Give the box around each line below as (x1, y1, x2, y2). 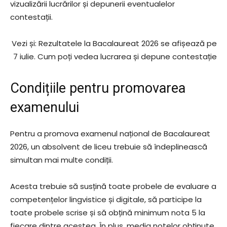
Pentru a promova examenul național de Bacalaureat (10, 128, 210, 139)
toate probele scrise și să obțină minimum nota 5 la (10, 207, 205, 218)
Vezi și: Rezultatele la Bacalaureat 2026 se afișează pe (12, 38, 217, 49)
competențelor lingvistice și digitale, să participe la (10, 194, 202, 205)
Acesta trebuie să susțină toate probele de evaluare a (10, 181, 216, 192)
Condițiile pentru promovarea (10, 80, 185, 96)
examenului (10, 99, 79, 116)
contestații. (10, 12, 53, 22)
